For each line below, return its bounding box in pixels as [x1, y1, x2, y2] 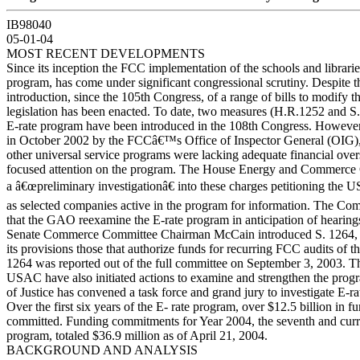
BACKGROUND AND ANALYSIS [6, 343, 198, 357]
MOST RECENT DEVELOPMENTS [6, 47, 205, 60]
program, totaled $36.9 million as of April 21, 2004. [6, 329, 268, 342]
